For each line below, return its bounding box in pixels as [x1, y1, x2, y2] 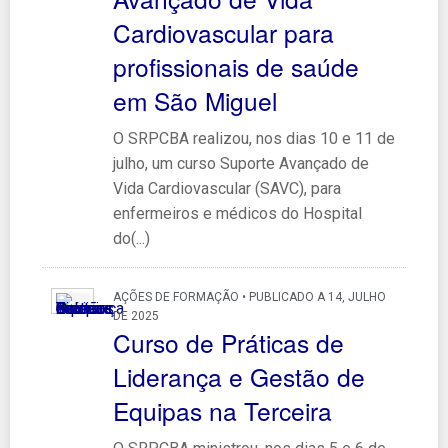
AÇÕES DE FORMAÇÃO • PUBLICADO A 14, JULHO [112, 289, 386, 304]
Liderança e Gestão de [112, 358, 365, 394]
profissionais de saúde [112, 48, 359, 84]
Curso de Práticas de [112, 324, 344, 360]
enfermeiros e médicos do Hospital [112, 203, 362, 223]
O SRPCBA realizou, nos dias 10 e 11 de [112, 128, 395, 148]
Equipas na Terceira [112, 392, 332, 428]
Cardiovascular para [112, 14, 334, 50]
